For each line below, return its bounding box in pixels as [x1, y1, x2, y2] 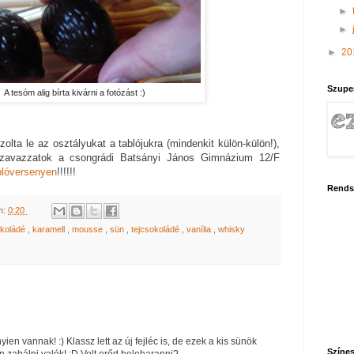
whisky [218, 224, 245, 235]
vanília [186, 224, 213, 235]
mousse [72, 224, 105, 235]
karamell [32, 224, 67, 235]
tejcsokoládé [131, 224, 182, 235]
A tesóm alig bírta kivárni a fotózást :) [3, 88, 145, 98]
